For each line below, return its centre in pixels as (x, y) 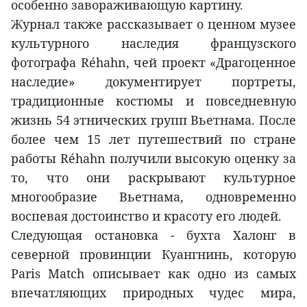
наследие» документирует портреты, (153, 82)
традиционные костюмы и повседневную (153, 101)
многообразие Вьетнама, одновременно (153, 197)
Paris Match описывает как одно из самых (153, 274)
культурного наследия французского (153, 44)
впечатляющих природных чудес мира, (153, 293)
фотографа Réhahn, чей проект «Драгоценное (153, 63)
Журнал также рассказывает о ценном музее (153, 24)
